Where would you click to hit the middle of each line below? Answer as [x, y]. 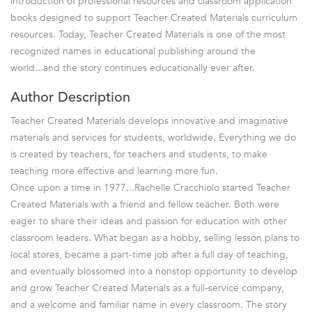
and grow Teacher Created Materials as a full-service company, [147, 288]
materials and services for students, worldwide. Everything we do [153, 137]
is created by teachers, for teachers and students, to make [139, 154]
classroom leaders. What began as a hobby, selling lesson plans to [155, 237]
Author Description [70, 98]
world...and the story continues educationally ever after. [133, 68]
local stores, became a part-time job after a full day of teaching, [149, 254]
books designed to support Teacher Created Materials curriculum [154, 17]
